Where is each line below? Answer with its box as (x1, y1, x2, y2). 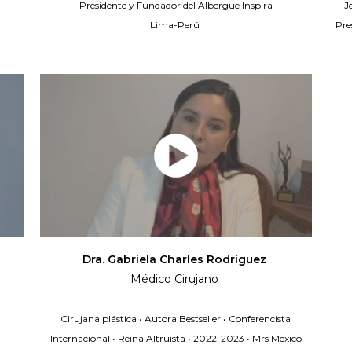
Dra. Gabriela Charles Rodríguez (82, 251, 269, 266)
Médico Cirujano (130, 271, 222, 286)
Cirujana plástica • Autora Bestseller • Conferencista (60, 312, 291, 324)
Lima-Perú (149, 19, 202, 31)
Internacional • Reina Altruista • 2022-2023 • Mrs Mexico (49, 332, 302, 344)
